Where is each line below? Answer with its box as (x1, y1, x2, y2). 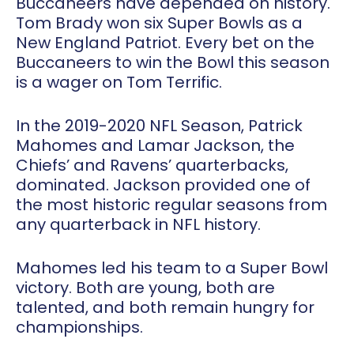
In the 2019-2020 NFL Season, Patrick (16, 115, 303, 137)
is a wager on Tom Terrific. (16, 71, 222, 94)
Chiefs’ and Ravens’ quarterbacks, (16, 154, 288, 177)
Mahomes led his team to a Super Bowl (16, 257, 328, 280)
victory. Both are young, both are (16, 277, 275, 299)
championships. (16, 316, 143, 339)
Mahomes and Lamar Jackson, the (16, 134, 295, 157)
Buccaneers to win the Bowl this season (16, 51, 330, 74)
